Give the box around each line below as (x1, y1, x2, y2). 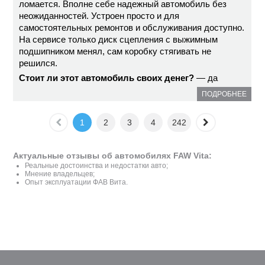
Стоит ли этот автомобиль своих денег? (19, 73, 195, 83)
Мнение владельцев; (25, 170, 95, 178)
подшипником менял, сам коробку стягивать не (19, 46, 212, 56)
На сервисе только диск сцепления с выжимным (19, 34, 218, 44)
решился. (19, 58, 58, 68)
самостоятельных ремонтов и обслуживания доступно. (19, 22, 245, 33)
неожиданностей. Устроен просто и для (19, 11, 180, 21)
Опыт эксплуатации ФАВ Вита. (25, 178, 128, 186)
